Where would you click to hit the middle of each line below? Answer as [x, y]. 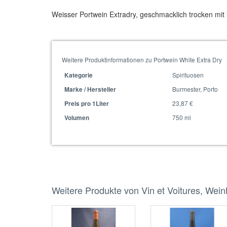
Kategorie [79, 75]
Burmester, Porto [195, 89]
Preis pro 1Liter [87, 104]
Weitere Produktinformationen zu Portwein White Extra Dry [142, 60]
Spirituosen [188, 75]
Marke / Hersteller [90, 89]
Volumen [77, 118]
